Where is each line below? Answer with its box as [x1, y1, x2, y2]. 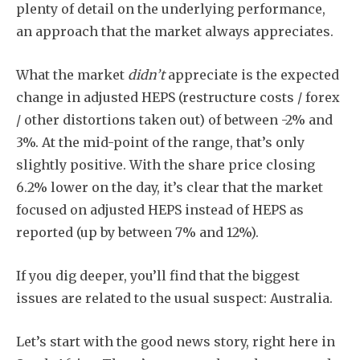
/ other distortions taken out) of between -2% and [16, 111, 333, 128]
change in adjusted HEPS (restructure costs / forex [16, 88, 340, 105]
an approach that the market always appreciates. [16, 22, 333, 39]
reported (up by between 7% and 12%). [16, 223, 259, 240]
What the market [16, 66, 128, 83]
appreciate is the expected [168, 66, 339, 83]
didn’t [128, 66, 168, 83]
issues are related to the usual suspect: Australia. [16, 289, 333, 306]
